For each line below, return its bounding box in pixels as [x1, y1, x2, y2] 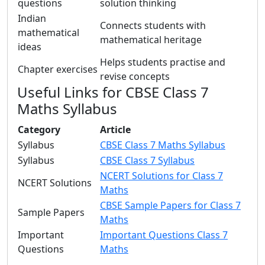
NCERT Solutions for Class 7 [100, 169, 223, 182]
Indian [18, 12, 46, 25]
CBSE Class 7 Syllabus [100, 154, 195, 167]
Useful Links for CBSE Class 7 [17, 82, 209, 102]
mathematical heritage [100, 33, 202, 46]
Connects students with [100, 19, 206, 32]
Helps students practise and [100, 56, 225, 69]
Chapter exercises [18, 63, 98, 76]
